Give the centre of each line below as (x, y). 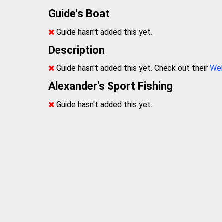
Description (77, 50)
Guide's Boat (79, 13)
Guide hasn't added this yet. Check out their (132, 68)
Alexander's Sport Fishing (111, 86)
